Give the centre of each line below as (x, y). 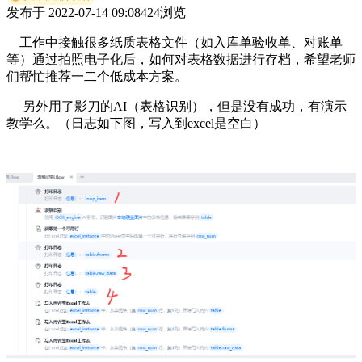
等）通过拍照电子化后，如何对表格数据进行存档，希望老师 (181, 59)
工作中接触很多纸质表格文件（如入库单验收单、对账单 (175, 42)
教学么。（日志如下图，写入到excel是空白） (136, 123)
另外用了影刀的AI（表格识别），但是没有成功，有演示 (177, 106)
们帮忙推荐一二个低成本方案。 (97, 76)
